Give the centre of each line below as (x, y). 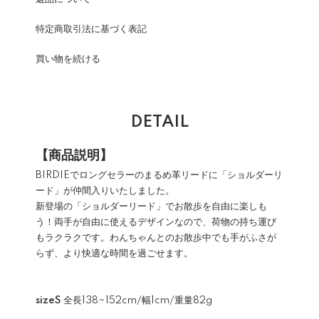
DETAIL (159, 122)
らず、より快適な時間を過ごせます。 (114, 253)
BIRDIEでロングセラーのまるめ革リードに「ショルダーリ (159, 175)
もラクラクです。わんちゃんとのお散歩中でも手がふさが (156, 238)
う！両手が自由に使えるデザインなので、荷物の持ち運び (156, 222)
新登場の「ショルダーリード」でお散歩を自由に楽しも (151, 206)
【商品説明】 (74, 156)
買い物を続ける (68, 59)
